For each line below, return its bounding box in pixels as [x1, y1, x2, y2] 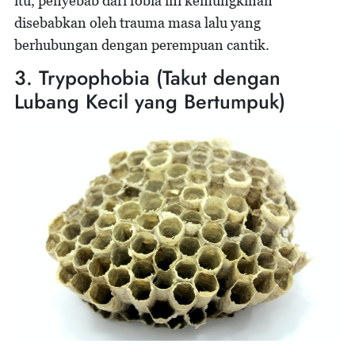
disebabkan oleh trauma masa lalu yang [14, 14, 261, 31]
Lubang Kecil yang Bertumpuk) [14, 87, 285, 116]
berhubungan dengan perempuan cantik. [14, 36, 273, 53]
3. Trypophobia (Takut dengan [14, 63, 281, 92]
